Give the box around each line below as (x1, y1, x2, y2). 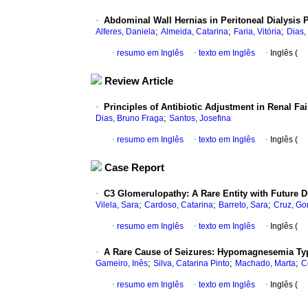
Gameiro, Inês (96, 258, 148, 269)
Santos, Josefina (169, 113, 231, 124)
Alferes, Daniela (96, 27, 155, 37)
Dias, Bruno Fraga (96, 113, 164, 124)
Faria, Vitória (234, 27, 281, 37)
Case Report (104, 162, 164, 174)
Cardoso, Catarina (144, 200, 213, 210)
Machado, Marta (235, 258, 296, 269)
